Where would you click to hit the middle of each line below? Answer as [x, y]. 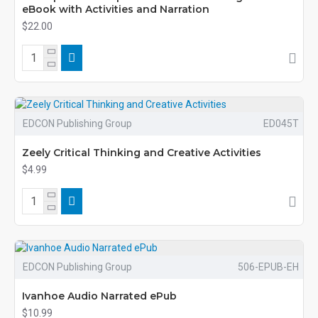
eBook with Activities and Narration [116, 9]
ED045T [281, 124]
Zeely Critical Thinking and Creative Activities [142, 153]
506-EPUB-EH [268, 267]
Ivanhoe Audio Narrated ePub [99, 296]
